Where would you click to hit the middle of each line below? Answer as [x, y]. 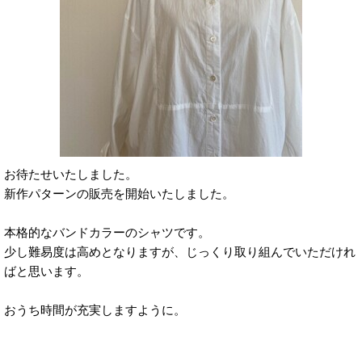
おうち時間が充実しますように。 [95, 310]
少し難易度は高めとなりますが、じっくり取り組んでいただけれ [180, 252]
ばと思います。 [46, 271]
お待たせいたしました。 [71, 174]
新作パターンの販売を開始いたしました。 [119, 194]
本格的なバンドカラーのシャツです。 [107, 232]
